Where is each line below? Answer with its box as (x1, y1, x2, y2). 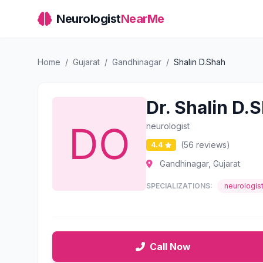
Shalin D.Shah (174, 57, 225, 67)
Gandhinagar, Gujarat (157, 159, 240, 168)
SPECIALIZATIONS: (146, 181, 213, 190)
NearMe (120, 12, 164, 26)
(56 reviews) (181, 140, 230, 150)
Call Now (150, 241, 191, 252)
